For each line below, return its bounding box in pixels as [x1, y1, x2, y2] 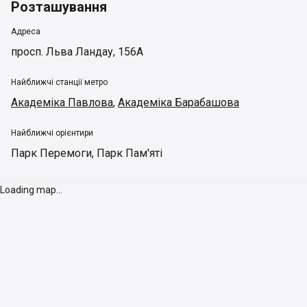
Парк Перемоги [11, 147, 92, 160]
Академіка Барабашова [118, 96, 239, 109]
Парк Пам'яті [97, 147, 162, 160]
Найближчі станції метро [11, 77, 108, 87]
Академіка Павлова [11, 96, 113, 109]
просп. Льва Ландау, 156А [11, 45, 143, 58]
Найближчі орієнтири [11, 128, 93, 138]
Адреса [11, 27, 40, 36]
